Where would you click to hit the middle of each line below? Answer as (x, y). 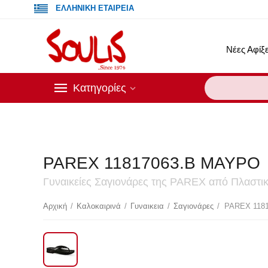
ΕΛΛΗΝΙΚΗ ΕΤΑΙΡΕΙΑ (95, 8)
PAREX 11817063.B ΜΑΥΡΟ (152, 163)
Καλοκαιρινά (99, 206)
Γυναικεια (147, 206)
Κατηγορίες (100, 88)
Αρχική (55, 206)
